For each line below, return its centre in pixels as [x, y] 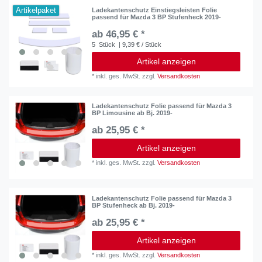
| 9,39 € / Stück [139, 44]
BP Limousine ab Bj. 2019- [132, 113]
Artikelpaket [36, 10]
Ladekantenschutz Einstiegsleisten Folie [155, 10]
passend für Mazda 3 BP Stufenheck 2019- [157, 17]
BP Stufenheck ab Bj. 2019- [134, 205]
